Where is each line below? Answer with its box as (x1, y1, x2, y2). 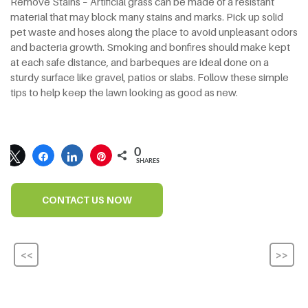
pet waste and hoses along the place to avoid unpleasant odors (10, 25, 298, 38)
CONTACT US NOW (42, 193, 132, 206)
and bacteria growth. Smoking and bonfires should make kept (10, 40, 290, 53)
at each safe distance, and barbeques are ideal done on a (10, 55, 269, 68)
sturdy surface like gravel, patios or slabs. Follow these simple (10, 70, 289, 83)
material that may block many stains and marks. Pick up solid (10, 10, 283, 23)
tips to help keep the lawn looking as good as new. (10, 85, 238, 98)
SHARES (136, 157, 159, 164)
